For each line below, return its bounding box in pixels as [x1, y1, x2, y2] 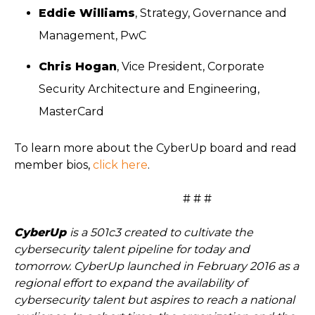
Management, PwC [39, 29, 147, 43]
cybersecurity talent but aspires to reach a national [14, 292, 295, 307]
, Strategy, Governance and [135, 6, 288, 20]
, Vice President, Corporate [117, 59, 265, 73]
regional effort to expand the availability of [14, 276, 247, 290]
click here [93, 157, 148, 172]
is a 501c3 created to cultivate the [70, 225, 253, 239]
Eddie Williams [39, 6, 136, 20]
